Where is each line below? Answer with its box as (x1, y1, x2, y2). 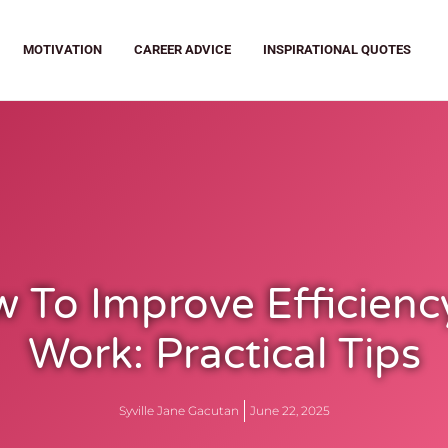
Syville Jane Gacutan (119, 403, 239, 418)
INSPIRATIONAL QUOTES (263, 42, 411, 57)
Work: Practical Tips (27, 329, 421, 380)
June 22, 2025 (250, 403, 330, 418)
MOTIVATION (23, 42, 102, 57)
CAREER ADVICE (134, 42, 231, 57)
